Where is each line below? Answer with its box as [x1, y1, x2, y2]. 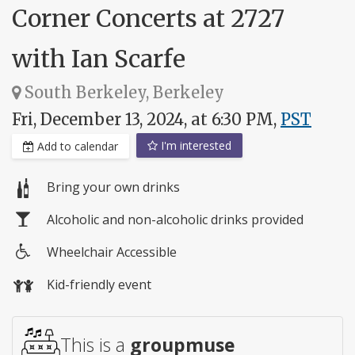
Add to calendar [34, 139, 118, 155]
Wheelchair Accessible [47, 243, 177, 261]
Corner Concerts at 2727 [12, 2, 284, 33]
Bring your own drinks [47, 178, 180, 197]
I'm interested [158, 137, 231, 153]
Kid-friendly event [47, 276, 151, 294]
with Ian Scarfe [12, 43, 185, 74]
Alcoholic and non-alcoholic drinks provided [47, 211, 303, 229]
